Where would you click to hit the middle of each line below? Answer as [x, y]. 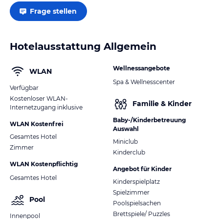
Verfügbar [24, 88]
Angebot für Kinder [142, 169]
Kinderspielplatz [136, 181]
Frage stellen [53, 11]
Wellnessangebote [142, 68]
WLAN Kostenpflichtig [44, 164]
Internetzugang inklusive [46, 107]
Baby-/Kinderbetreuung [149, 120]
